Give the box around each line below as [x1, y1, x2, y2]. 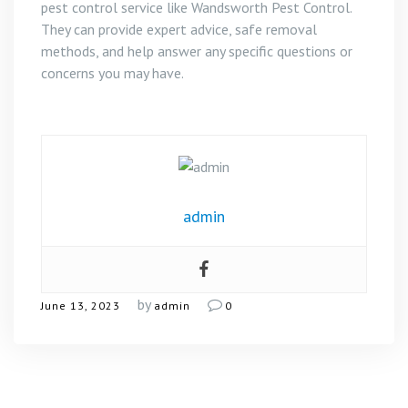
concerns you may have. [41, 64, 184, 82]
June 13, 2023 [41, 299, 120, 312]
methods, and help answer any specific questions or [41, 42, 352, 60]
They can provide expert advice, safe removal [41, 20, 317, 38]
